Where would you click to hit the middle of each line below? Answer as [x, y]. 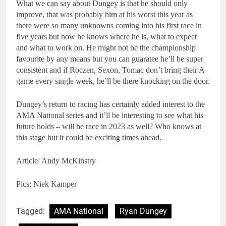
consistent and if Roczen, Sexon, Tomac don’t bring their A [110, 70]
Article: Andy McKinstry [56, 160]
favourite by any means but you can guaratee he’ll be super [110, 59]
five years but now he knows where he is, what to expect [106, 36]
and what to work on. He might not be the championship [106, 47]
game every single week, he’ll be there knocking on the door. [113, 81]
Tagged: [32, 211]
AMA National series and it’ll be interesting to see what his [110, 115]
